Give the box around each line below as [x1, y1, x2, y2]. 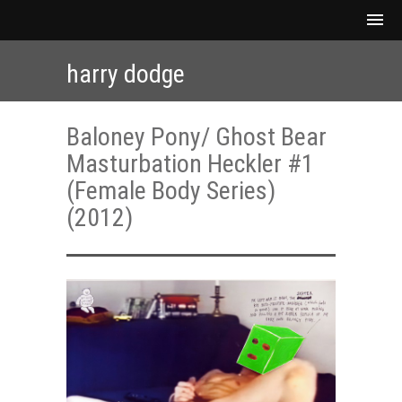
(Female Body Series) [66, 176, 275, 205]
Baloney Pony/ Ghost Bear [66, 122, 327, 152]
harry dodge [66, 59, 185, 89]
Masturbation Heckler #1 [66, 149, 314, 179]
